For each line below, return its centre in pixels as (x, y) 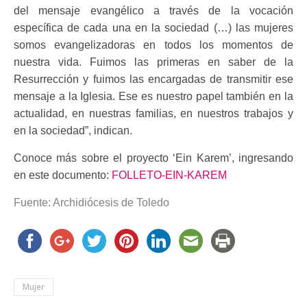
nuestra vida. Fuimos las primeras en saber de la (153, 62)
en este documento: (63, 175)
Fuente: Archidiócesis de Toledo (91, 202)
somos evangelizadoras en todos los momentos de (153, 45)
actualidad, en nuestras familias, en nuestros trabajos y (153, 113)
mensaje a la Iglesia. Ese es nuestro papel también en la (153, 96)
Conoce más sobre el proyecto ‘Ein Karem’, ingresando (153, 158)
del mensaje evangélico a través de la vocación (153, 10)
